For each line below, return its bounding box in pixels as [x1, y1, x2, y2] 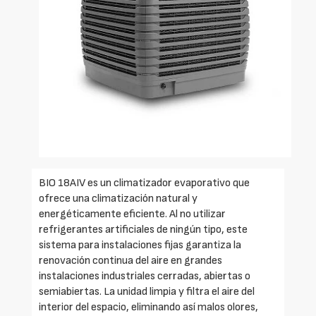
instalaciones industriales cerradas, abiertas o [39, 269, 250, 284]
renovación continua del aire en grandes [39, 254, 222, 268]
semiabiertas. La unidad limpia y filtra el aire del [39, 285, 255, 299]
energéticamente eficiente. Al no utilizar [39, 207, 226, 221]
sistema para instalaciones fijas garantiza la [39, 238, 241, 253]
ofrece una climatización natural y [39, 192, 197, 206]
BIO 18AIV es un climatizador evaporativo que [39, 176, 250, 190]
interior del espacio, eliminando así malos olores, [39, 300, 258, 315]
